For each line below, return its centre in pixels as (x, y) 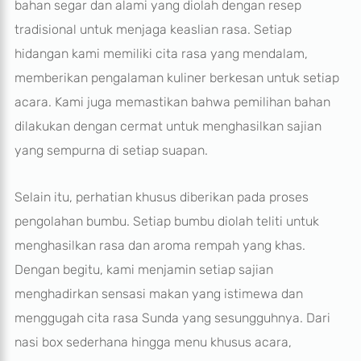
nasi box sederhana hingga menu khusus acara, (153, 342)
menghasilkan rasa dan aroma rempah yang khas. (160, 245)
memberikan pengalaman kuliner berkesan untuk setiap (176, 77)
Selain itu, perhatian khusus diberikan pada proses (161, 197)
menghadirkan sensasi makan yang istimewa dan (158, 293)
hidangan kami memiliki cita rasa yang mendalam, (161, 53)
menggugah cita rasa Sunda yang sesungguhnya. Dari (172, 317)
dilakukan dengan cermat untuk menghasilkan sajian (168, 126)
